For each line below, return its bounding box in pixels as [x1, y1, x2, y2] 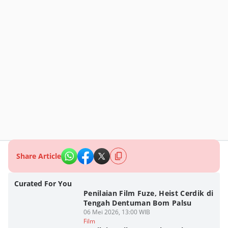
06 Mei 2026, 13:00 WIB [83, 208, 150, 216]
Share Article [16, 151, 61, 161]
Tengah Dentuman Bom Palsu [83, 198, 192, 208]
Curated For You [14, 179, 72, 188]
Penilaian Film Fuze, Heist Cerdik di [83, 188, 214, 198]
